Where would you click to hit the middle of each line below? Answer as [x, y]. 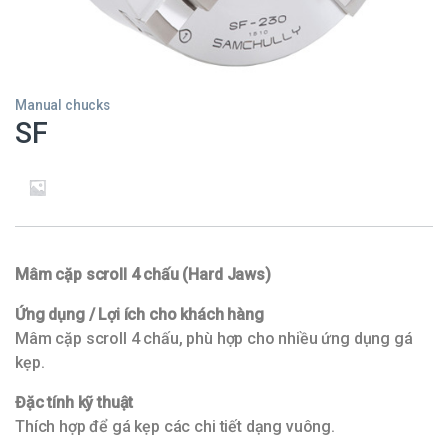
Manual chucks [62, 105]
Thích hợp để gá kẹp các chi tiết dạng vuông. [175, 427]
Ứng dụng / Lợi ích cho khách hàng [139, 315]
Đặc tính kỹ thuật [74, 403]
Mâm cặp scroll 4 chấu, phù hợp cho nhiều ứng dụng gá [214, 339]
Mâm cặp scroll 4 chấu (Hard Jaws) [143, 275]
